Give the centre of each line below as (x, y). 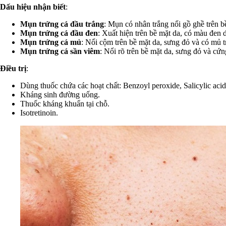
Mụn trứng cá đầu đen (59, 33)
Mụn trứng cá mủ (51, 42)
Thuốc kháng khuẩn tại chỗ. (65, 103)
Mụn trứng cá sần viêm (60, 51)
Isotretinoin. (39, 112)
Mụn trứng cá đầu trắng (62, 24)
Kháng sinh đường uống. (60, 94)
